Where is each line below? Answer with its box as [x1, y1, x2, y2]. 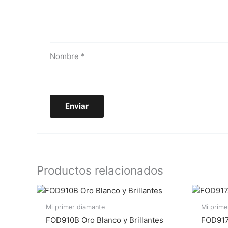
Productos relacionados [37, 163, 163, 178]
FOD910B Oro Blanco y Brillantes [46, 215, 163, 225]
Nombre [50, 51, 81, 61]
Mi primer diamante [46, 203, 105, 211]
